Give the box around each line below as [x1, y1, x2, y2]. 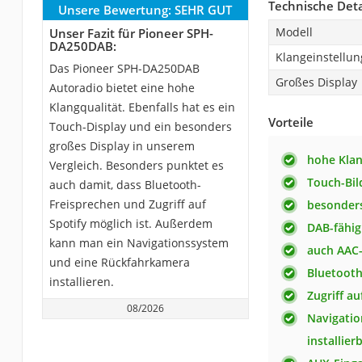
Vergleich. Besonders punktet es [48, 157, 224, 173]
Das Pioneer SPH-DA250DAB [48, 60, 200, 76]
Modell [275, 23, 313, 40]
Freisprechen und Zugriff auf [48, 196, 206, 212]
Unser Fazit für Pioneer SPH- [48, 24, 213, 41]
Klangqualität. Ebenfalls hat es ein [48, 99, 235, 115]
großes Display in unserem [48, 137, 195, 154]
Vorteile [267, 113, 314, 130]
